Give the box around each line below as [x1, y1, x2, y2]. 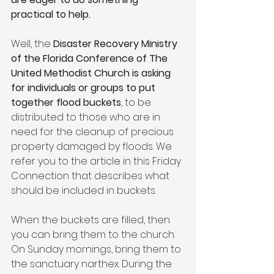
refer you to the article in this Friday [11, 154, 183, 168]
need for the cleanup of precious [11, 124, 176, 139]
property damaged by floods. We [11, 139, 174, 154]
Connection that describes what [11, 168, 172, 183]
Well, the [11, 36, 53, 51]
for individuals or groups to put [11, 80, 158, 95]
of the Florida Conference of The [11, 51, 170, 65]
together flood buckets [11, 95, 121, 109]
